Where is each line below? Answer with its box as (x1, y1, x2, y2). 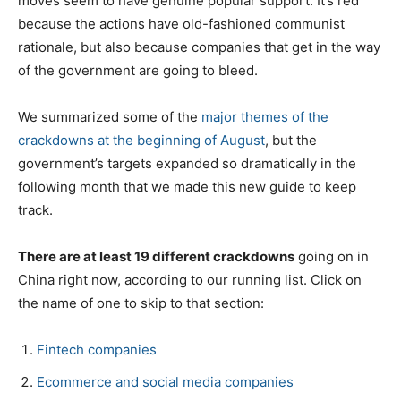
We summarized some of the (18, 107, 201, 125)
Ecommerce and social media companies (37, 372, 294, 390)
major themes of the (201, 107, 328, 125)
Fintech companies (37, 340, 157, 358)
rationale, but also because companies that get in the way (18, 38, 380, 55)
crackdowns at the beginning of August (18, 131, 265, 149)
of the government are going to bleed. (18, 61, 258, 79)
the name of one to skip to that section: (18, 294, 264, 311)
